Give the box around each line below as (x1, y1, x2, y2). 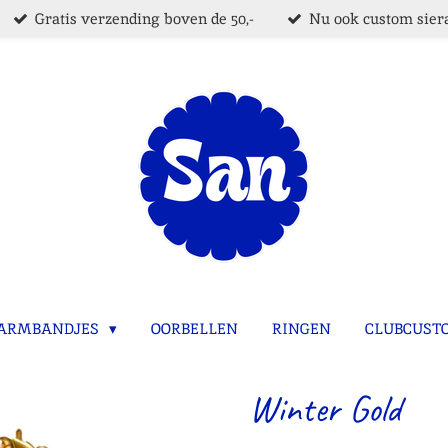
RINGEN (272, 318, 331, 338)
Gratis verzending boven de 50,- (34, 8, 254, 28)
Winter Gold (249, 384, 401, 432)
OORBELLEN (151, 318, 238, 338)
